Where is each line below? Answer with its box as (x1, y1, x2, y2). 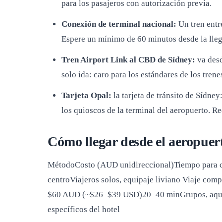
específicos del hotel (48, 205, 120, 214)
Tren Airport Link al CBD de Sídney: (61, 55, 195, 64)
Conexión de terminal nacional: (61, 19, 176, 29)
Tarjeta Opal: (61, 91, 111, 100)
